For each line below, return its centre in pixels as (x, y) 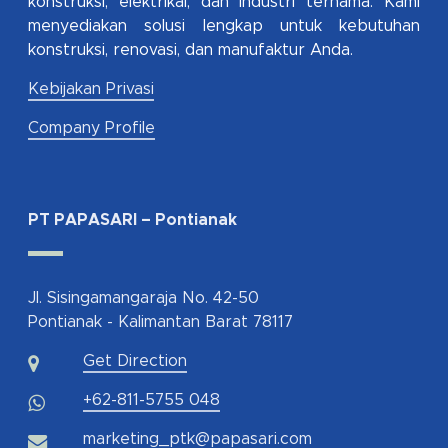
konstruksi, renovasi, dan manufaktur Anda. (190, 50)
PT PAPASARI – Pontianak (132, 220)
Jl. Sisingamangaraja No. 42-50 (143, 298)
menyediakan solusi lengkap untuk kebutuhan (224, 26)
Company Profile (91, 128)
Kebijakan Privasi (91, 89)
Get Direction (135, 361)
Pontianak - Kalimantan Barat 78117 (160, 322)
